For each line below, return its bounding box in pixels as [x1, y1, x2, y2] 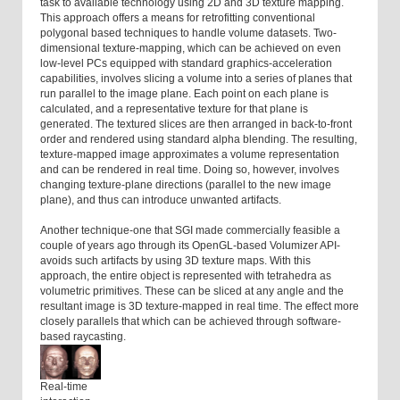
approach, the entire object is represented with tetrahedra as [40, 270, 331, 283]
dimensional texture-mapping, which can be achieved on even [40, 42, 341, 55]
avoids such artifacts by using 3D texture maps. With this [40, 254, 311, 268]
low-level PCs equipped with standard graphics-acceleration [40, 57, 332, 71]
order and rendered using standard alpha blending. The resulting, [40, 133, 357, 146]
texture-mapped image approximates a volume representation [40, 148, 339, 162]
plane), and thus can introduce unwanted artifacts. [40, 194, 281, 207]
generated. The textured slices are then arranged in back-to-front [40, 118, 352, 131]
